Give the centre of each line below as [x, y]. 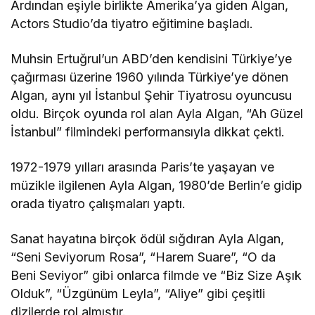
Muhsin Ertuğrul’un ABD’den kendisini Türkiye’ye [152, 58]
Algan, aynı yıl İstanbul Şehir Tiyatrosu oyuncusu [152, 95]
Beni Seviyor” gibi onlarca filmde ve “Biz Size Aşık [156, 275]
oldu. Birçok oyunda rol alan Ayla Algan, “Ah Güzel [157, 113]
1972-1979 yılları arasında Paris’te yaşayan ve [143, 167]
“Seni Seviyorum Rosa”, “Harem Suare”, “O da [143, 257]
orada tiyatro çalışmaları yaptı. [98, 203]
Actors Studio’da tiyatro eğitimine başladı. [132, 23]
